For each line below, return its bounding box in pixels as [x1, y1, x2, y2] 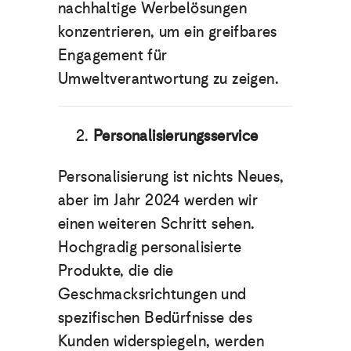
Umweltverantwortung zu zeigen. [58, 64, 284, 92]
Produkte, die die [58, 256, 174, 284]
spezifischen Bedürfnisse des [58, 303, 253, 331]
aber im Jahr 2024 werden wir [58, 186, 259, 213]
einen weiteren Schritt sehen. [58, 209, 255, 237]
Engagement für [58, 41, 168, 68]
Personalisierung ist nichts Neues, [58, 162, 284, 190]
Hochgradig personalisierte [58, 233, 242, 260]
